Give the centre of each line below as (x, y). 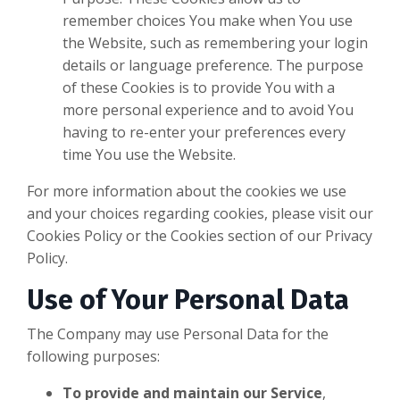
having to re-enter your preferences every (204, 133)
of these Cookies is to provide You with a (199, 88)
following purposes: (93, 357)
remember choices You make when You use (208, 21)
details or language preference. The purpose (213, 66)
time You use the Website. (149, 155)
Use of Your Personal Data (188, 300)
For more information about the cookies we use (187, 192)
